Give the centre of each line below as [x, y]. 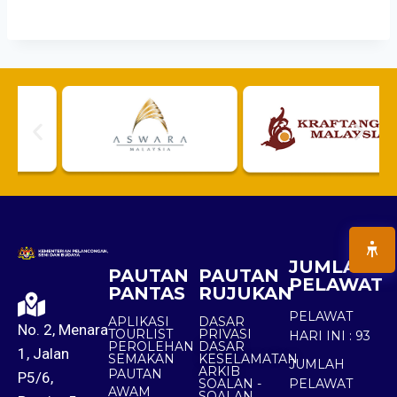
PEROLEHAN [151, 346]
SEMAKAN [141, 359]
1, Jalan [43, 354]
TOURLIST [140, 334]
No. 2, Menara [63, 330]
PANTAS [147, 293]
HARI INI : [320, 336]
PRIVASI [225, 334]
